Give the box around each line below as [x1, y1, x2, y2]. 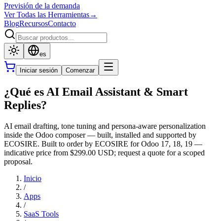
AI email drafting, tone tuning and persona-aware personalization [4, 121, 206, 130]
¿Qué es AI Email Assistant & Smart [4, 85, 188, 98]
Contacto [48, 19, 76, 28]
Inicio [24, 174, 41, 183]
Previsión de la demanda [4, 1, 80, 10]
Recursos [19, 19, 48, 28]
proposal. [4, 157, 33, 166]
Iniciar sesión [20, 67, 58, 74]
